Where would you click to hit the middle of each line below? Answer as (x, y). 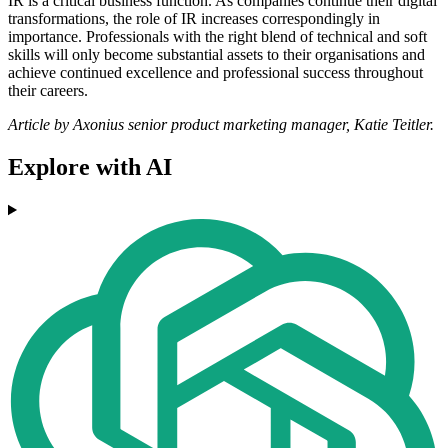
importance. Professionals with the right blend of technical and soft (217, 37)
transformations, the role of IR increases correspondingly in (194, 19)
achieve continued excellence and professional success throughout (215, 73)
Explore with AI (90, 167)
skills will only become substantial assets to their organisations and (216, 55)
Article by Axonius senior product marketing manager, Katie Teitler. (221, 125)
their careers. (48, 91)
